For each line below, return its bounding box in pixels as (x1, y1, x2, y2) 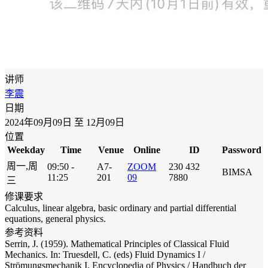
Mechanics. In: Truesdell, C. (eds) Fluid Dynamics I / (5, 249, 205, 260)
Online (133, 144, 160, 155)
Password (222, 144, 261, 155)
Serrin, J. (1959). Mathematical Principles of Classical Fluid (5, 238, 229, 249)
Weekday (7, 144, 45, 155)
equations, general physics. (5, 213, 106, 224)
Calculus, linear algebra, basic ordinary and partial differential (5, 202, 236, 213)
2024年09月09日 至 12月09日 (5, 117, 124, 127)
